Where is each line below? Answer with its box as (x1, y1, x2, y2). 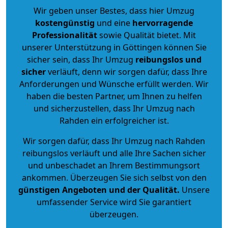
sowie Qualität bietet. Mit (97, 29, 196, 41)
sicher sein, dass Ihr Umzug (26, 53, 135, 65)
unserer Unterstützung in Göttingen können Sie (21, 41, 207, 53)
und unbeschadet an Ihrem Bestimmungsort (28, 159, 200, 171)
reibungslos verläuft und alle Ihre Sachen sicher (22, 147, 206, 159)
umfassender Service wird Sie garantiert (37, 196, 191, 208)
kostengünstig (35, 17, 95, 28)
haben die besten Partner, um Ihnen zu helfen (26, 90, 202, 102)
